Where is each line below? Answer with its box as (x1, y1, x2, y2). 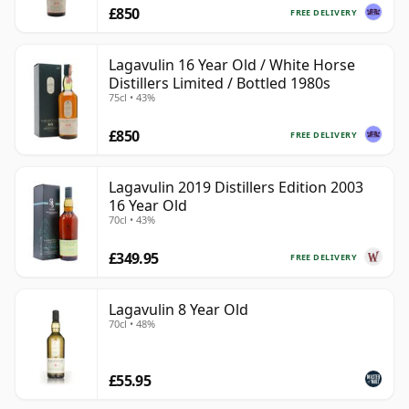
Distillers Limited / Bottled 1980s (109, 73, 330, 94)
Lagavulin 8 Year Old (109, 299, 248, 320)
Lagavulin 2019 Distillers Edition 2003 (109, 177, 363, 198)
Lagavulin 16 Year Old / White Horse (109, 55, 355, 76)
